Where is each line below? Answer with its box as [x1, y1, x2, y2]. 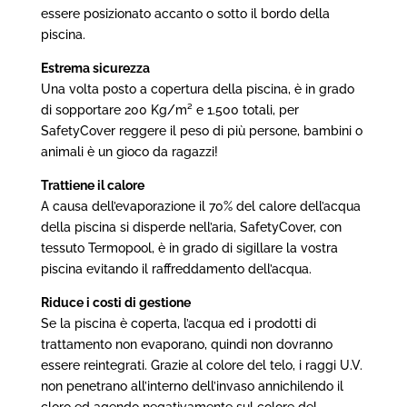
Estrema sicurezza [40, 61, 150, 76]
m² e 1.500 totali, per [174, 103, 299, 118]
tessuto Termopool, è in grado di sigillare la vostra [40, 241, 338, 256]
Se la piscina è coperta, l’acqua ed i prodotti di [40, 316, 316, 332]
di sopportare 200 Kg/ [40, 103, 175, 118]
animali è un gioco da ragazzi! [40, 144, 218, 160]
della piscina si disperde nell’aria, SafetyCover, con [40, 220, 342, 235]
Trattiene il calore [40, 178, 144, 194]
